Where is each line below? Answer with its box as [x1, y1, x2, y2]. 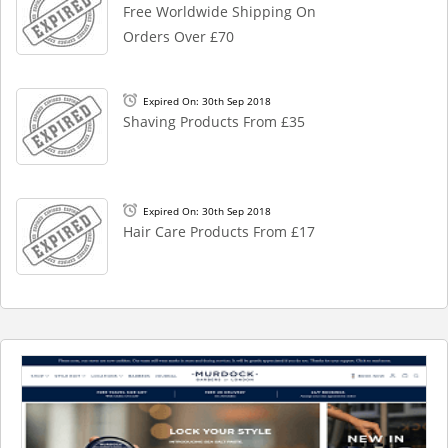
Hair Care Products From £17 [123, 222, 315, 241]
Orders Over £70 [123, 27, 234, 46]
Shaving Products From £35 [123, 112, 305, 131]
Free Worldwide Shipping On [123, 2, 316, 21]
